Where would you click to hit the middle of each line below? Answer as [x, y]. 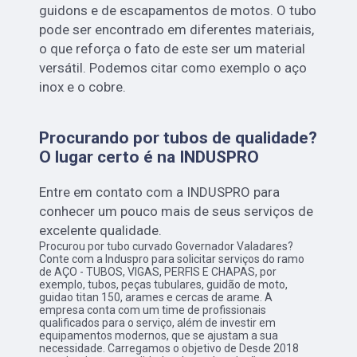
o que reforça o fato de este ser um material [173, 49]
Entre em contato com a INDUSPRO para [160, 192]
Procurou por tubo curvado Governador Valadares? [167, 247]
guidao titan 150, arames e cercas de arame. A [156, 298]
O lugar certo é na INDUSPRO [149, 157]
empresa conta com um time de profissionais [153, 310]
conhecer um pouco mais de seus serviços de [177, 212]
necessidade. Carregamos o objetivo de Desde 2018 [169, 349]
